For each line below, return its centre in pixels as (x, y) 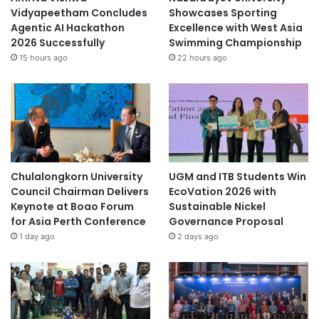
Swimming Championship (235, 43)
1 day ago (37, 237)
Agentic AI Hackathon (68, 28)
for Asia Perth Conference (78, 222)
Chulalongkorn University (77, 177)
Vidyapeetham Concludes (79, 13)
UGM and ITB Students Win (237, 177)
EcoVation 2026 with (222, 192)
